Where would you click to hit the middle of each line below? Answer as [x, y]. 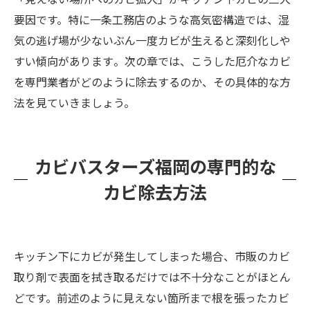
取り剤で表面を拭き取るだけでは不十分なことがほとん [152, 276]
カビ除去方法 [155, 191]
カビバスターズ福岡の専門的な [155, 166]
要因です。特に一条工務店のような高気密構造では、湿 [152, 19]
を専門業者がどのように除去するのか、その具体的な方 [152, 81]
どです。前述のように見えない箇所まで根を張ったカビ [152, 297]
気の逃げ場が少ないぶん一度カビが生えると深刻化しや [152, 40]
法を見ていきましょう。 [74, 102]
